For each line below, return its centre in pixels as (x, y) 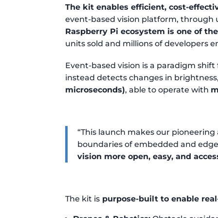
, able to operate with (168, 90)
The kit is (83, 199)
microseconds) (95, 90)
